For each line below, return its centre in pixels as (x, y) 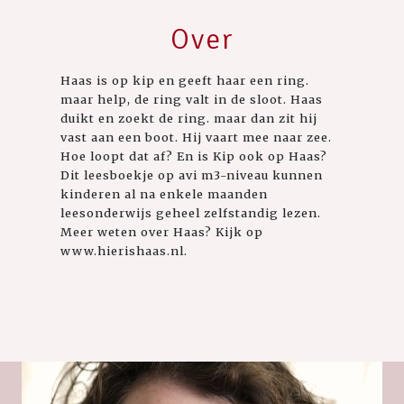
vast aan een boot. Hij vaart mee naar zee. (197, 137)
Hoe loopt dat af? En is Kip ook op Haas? (194, 156)
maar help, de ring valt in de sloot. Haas (192, 99)
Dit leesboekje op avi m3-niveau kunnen (192, 174)
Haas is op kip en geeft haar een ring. (185, 80)
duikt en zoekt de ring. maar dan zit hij (189, 118)
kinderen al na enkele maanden (165, 193)
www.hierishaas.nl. (124, 250)
